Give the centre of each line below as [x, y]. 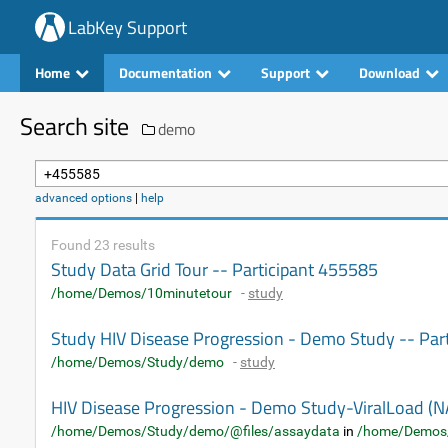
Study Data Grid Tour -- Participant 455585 [214, 269]
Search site [74, 126]
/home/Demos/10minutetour [141, 293]
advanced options [83, 198]
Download [389, 72]
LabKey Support [127, 27]
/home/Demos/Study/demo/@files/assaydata [195, 431]
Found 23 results [103, 245]
